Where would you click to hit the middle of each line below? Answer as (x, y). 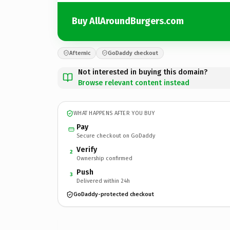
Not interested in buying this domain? (143, 72)
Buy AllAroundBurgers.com (128, 21)
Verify (87, 149)
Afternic (80, 53)
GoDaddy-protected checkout (114, 194)
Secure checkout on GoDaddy (116, 136)
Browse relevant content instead (134, 83)
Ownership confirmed (104, 158)
